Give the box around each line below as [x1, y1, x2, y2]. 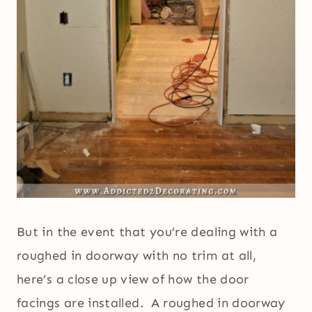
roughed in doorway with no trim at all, [17, 248, 257, 264]
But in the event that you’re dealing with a [17, 224, 278, 240]
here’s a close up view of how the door [17, 272, 249, 288]
